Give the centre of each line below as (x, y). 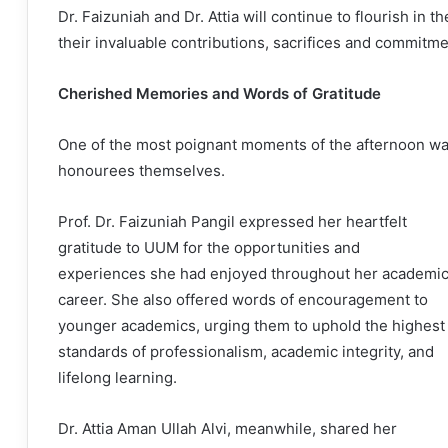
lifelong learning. (117, 378)
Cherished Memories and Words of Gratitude (219, 94)
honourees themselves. (141, 171)
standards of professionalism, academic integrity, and (246, 352)
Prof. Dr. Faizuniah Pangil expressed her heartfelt (232, 222)
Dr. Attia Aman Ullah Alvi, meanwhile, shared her (227, 429)
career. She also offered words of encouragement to (243, 300)
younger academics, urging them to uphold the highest (251, 326)
